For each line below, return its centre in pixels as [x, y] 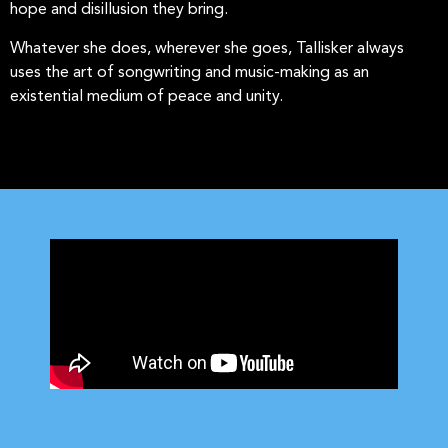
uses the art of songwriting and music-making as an [189, 72]
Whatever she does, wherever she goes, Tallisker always [207, 48]
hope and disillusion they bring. [119, 10]
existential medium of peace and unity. [146, 96]
